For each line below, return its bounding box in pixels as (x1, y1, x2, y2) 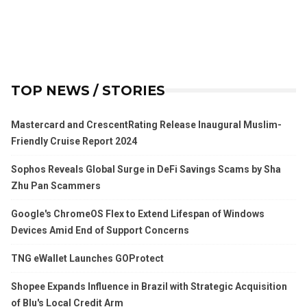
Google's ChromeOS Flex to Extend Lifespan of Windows (11, 208, 265, 220)
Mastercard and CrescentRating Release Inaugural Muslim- (11, 119, 282, 131)
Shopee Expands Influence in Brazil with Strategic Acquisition (11, 281, 287, 293)
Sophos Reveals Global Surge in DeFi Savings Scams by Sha (11, 164, 281, 175)
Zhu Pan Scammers (11, 180, 101, 192)
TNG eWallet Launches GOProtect (11, 253, 164, 265)
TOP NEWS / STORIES (11, 82, 165, 99)
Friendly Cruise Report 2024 (11, 136, 137, 147)
